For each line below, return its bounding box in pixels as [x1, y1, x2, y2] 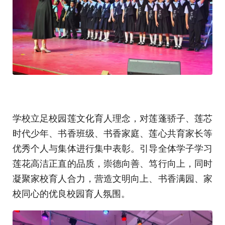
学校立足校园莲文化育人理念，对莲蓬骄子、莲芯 [13, 110, 212, 124]
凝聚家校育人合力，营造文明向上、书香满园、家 [13, 171, 212, 184]
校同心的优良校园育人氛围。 [13, 186, 130, 199]
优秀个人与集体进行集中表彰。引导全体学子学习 [13, 141, 212, 154]
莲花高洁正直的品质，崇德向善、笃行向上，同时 [13, 156, 212, 169]
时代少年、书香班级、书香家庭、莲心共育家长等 [13, 126, 212, 139]
